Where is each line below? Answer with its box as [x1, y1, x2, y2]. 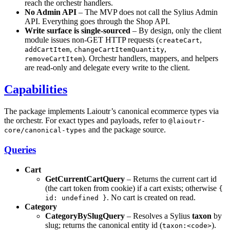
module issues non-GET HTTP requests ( [25, 35, 159, 45]
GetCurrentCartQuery [45, 174, 125, 183]
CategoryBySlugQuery [45, 211, 125, 220]
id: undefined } [45, 194, 107, 202]
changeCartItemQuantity [74, 46, 164, 54]
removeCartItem [25, 55, 82, 63]
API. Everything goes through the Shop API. [25, 17, 170, 26]
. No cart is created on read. [107, 193, 196, 202]
